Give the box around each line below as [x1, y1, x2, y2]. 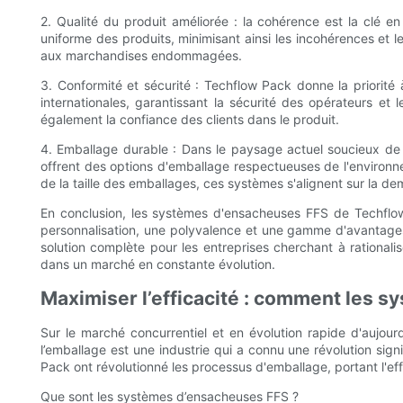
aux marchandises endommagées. [40, 48, 242, 64]
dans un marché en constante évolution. [40, 256, 275, 273]
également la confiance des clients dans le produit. [40, 112, 339, 128]
